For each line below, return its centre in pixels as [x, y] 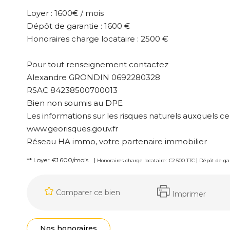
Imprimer [189, 194]
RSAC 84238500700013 [72, 90]
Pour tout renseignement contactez [98, 64]
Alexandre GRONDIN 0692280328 [93, 77]
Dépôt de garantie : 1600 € [79, 26]
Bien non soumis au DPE [75, 103]
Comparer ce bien [88, 192]
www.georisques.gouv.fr [72, 129]
